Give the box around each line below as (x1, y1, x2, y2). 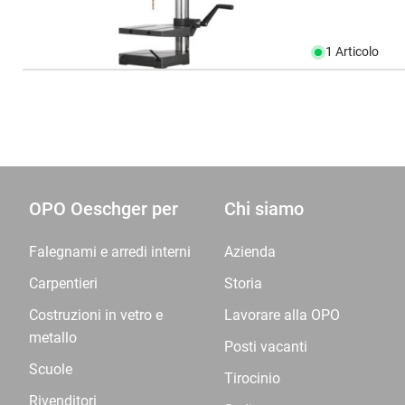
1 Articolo (325, 44, 380, 59)
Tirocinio (224, 370, 280, 387)
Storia (224, 275, 262, 292)
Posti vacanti (224, 338, 307, 355)
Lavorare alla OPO (224, 306, 340, 324)
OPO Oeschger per (29, 198, 178, 220)
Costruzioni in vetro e (29, 306, 163, 324)
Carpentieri (29, 275, 98, 292)
